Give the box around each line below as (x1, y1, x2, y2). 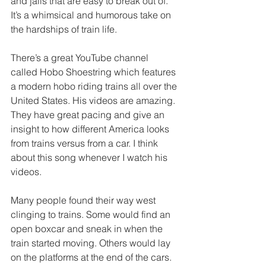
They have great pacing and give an (11, 109, 167, 121)
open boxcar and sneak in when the (11, 223, 165, 235)
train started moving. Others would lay (11, 237, 173, 249)
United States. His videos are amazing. (11, 94, 178, 107)
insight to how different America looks (11, 123, 172, 135)
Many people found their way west (11, 194, 158, 207)
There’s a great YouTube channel (11, 52, 151, 64)
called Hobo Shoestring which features (11, 66, 178, 78)
